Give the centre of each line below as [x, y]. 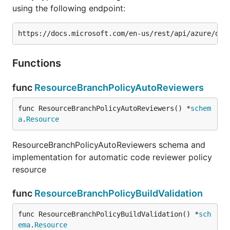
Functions [38, 63]
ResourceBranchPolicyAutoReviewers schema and [109, 145]
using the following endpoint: [69, 8]
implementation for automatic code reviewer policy [112, 157]
